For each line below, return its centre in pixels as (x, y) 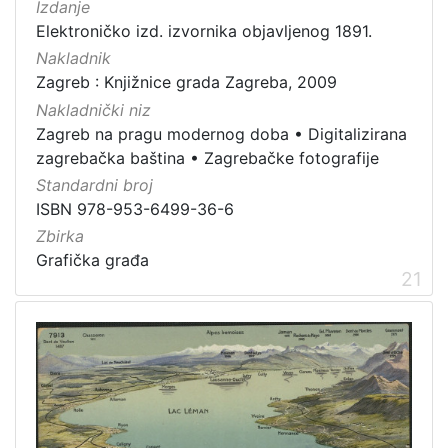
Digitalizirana (357, 133)
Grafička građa (92, 260)
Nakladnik (73, 58)
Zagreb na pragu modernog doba (162, 133)
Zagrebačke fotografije (291, 157)
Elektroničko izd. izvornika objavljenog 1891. (204, 31)
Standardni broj (94, 184)
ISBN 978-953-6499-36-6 (135, 208)
